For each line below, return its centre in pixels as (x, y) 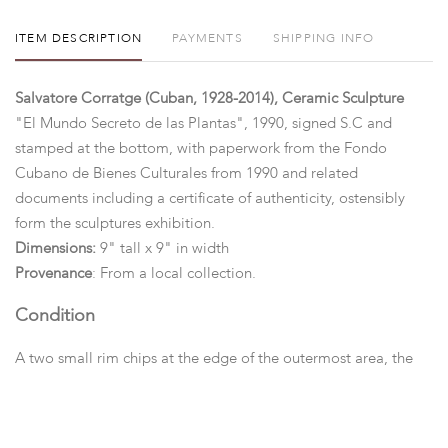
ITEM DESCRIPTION (79, 38)
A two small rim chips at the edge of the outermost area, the (214, 358)
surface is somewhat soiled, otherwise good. (163, 383)
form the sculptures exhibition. (117, 223)
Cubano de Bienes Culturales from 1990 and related (186, 173)
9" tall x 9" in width (166, 248)
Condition (55, 315)
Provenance (53, 273)
